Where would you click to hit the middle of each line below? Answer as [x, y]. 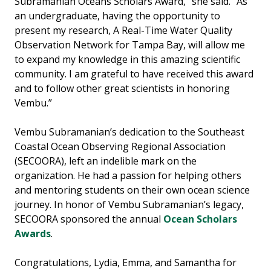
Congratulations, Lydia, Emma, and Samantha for [126, 262]
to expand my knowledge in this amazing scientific [127, 59]
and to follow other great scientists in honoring [122, 88]
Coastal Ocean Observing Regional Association [120, 146]
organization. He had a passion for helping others [128, 175]
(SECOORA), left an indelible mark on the [106, 161]
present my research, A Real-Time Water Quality [123, 30]
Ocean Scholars [200, 219]
